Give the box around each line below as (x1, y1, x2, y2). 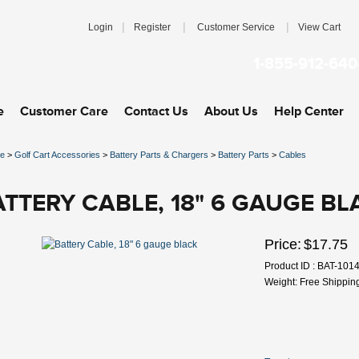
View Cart (298, 22, 341, 33)
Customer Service (195, 22, 277, 33)
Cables (279, 150, 306, 159)
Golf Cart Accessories (14, 150, 100, 159)
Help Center (274, 103, 344, 119)
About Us (204, 103, 258, 119)
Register (134, 22, 171, 33)
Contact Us (124, 103, 188, 119)
